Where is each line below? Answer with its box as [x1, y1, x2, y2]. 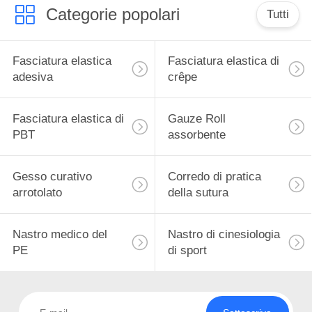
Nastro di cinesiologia [167, 227, 280, 241]
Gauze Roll [167, 112, 226, 126]
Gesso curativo [12, 170, 92, 184]
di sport [167, 243, 207, 257]
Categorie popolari [45, 4, 180, 24]
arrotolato [12, 186, 62, 200]
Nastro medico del [12, 227, 107, 241]
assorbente [167, 128, 226, 142]
